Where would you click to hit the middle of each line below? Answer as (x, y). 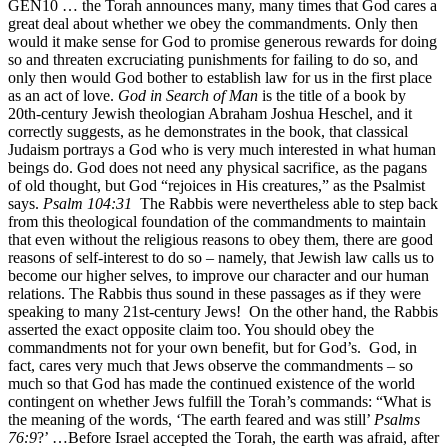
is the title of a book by (332, 95)
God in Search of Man (188, 95)
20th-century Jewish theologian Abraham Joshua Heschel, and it (210, 113)
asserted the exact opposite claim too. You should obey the (191, 329)
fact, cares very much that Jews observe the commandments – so (210, 365)
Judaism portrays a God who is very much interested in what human (222, 149)
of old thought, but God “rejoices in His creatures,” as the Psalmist (216, 185)
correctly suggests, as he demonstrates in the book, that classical (208, 131)
